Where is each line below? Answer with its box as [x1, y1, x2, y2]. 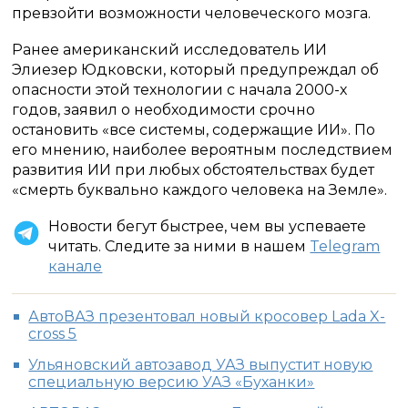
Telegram [310, 238, 381, 255]
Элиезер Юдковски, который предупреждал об [12, 61, 380, 78]
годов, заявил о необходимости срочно [12, 101, 316, 118]
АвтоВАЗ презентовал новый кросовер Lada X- [28, 308, 386, 325]
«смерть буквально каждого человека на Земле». [12, 181, 388, 199]
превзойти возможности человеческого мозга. [12, 5, 372, 22]
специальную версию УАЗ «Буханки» [28, 373, 315, 391]
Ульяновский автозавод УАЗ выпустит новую [28, 356, 373, 373]
